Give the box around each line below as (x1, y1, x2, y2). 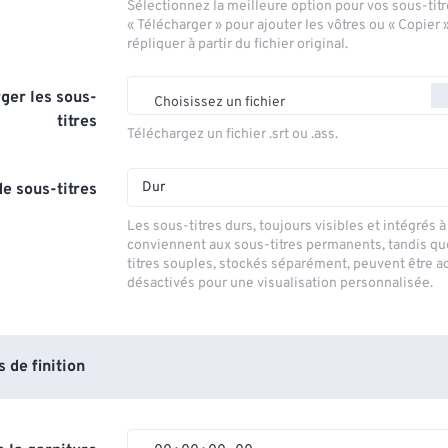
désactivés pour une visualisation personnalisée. (127, 275, 434, 292)
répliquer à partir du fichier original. (127, 36, 349, 53)
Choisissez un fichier (154, 94, 286, 111)
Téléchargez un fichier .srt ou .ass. (127, 126, 339, 143)
